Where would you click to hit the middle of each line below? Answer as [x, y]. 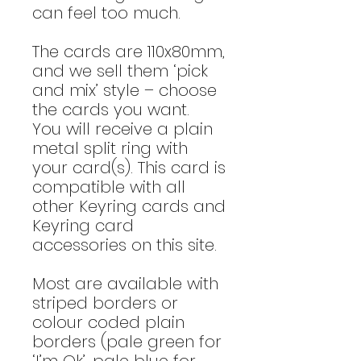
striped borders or [105, 303]
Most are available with [125, 283]
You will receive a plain [122, 129]
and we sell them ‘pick [120, 71]
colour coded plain [108, 322]
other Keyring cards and [129, 206]
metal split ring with [110, 148]
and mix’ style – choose [124, 90]
